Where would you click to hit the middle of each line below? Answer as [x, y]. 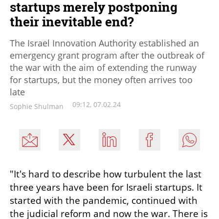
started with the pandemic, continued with [104, 201]
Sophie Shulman [37, 107]
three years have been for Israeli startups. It [106, 187]
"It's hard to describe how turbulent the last [106, 174]
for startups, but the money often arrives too [101, 80]
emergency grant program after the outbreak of [107, 55]
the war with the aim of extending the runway [103, 68]
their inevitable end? [72, 22]
